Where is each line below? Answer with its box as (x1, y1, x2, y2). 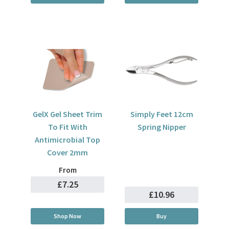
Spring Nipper (137, 122, 186, 132)
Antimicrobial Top (35, 134, 100, 145)
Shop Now (54, 212, 81, 220)
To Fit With (48, 122, 87, 132)
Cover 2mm (47, 147, 88, 157)
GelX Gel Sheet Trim (33, 109, 102, 119)
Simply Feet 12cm (130, 109, 193, 119)
